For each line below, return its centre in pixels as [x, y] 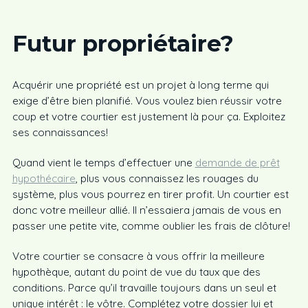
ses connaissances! [60, 132]
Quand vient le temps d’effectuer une [103, 163]
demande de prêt [237, 163]
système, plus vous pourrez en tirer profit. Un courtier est [150, 194]
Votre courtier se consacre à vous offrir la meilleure [138, 256]
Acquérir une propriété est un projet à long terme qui [140, 85]
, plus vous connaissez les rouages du [167, 178]
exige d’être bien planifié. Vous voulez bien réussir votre [147, 101]
